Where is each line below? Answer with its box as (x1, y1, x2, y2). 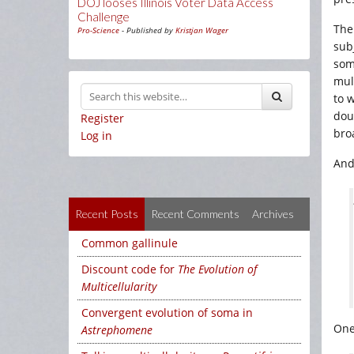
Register (81, 111, 124, 126)
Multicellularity (81, 279, 156, 294)
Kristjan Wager (175, 24, 228, 36)
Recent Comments (151, 207, 239, 220)
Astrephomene (81, 322, 153, 337)
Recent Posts (75, 207, 138, 220)
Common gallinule (81, 235, 178, 250)
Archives (252, 207, 294, 220)
